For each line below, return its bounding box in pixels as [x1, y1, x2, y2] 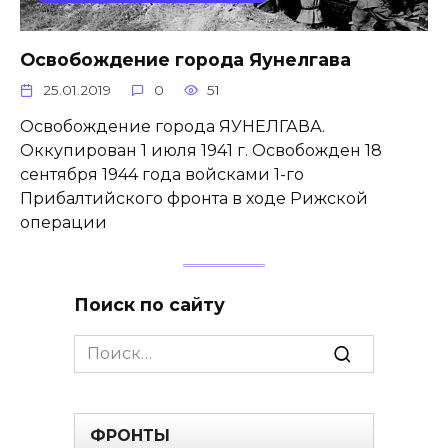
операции [20, 213, 107, 233]
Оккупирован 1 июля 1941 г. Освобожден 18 [20, 141, 382, 161]
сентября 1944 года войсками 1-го [20, 165, 304, 185]
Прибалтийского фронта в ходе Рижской [20, 189, 368, 209]
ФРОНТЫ [90, 426, 170, 446]
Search [73, 336, 129, 356]
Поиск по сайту [74, 293, 225, 315]
